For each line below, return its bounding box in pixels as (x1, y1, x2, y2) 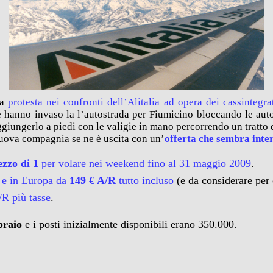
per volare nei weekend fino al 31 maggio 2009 (41, 157, 252, 169)
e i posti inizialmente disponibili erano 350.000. (22, 218, 238, 230)
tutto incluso (116, 174, 174, 186)
